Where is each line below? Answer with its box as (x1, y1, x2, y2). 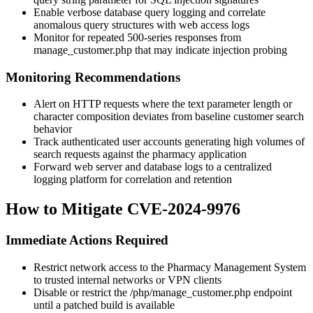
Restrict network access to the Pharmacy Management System (34, 261, 306, 273)
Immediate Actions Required (6, 233, 168, 248)
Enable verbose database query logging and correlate (34, 6, 265, 18)
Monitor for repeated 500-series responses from (34, 31, 241, 43)
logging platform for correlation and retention (34, 173, 232, 186)
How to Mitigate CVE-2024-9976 (6, 200, 240, 219)
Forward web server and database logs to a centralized (34, 161, 272, 173)
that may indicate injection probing (132, 43, 287, 56)
